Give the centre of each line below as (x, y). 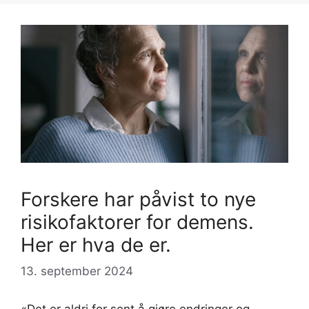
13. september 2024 (77, 271)
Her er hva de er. (96, 245)
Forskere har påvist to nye (138, 200)
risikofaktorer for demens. (137, 222)
